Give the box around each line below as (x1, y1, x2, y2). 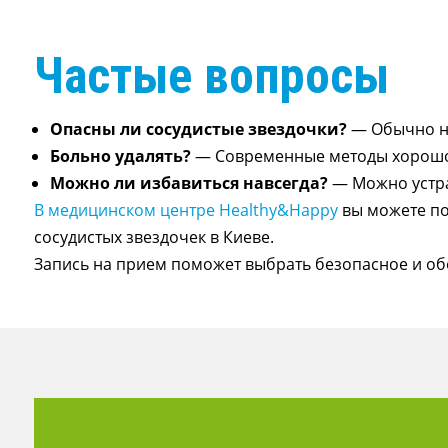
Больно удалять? (49, 145, 195, 168)
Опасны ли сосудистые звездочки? (49, 118, 347, 141)
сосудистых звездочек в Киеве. (33, 226, 274, 249)
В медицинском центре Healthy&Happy (33, 199, 338, 222)
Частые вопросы (33, 47, 389, 106)
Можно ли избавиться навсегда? (49, 172, 328, 195)
